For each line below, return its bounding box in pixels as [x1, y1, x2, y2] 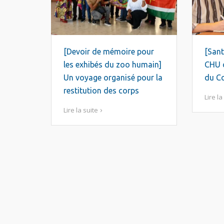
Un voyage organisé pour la [63, 72, 162, 82]
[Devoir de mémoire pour [63, 46, 154, 56]
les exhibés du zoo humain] [63, 59, 161, 69]
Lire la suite [63, 105, 98, 114]
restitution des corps [63, 85, 139, 95]
